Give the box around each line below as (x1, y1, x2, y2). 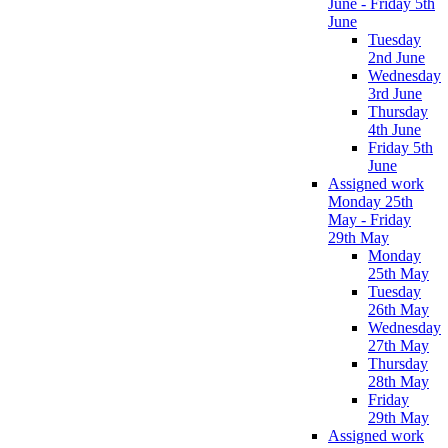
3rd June (368, 84, 422, 102)
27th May (368, 336, 429, 354)
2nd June (368, 48, 425, 66)
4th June (368, 120, 421, 138)
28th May (368, 372, 429, 390)
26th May (368, 300, 429, 318)
